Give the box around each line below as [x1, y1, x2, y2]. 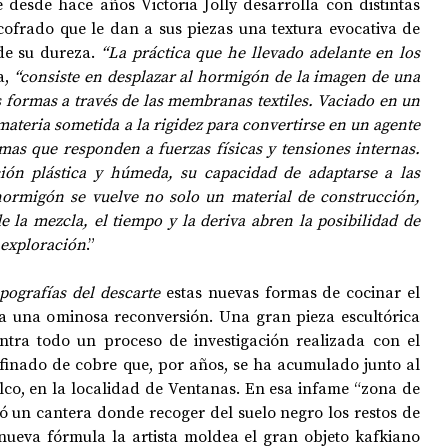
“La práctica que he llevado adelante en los [100, 41, 421, 63]
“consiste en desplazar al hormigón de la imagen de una [14, 65, 421, 87]
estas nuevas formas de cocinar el [160, 281, 420, 303]
